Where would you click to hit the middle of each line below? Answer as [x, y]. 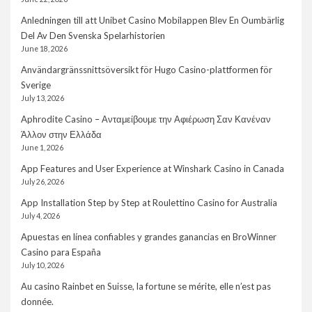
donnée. [37, 302]
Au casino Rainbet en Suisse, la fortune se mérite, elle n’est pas [146, 287]
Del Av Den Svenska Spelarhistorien [93, 36]
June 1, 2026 [42, 148]
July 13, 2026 [42, 99]
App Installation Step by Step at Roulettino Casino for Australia [149, 203]
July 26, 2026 [42, 182]
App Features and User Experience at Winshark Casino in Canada [153, 169]
